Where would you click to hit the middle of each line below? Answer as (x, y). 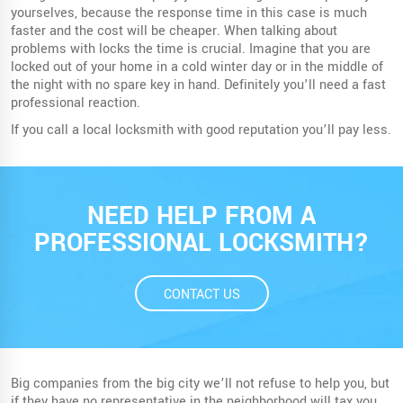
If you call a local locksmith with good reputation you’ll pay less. (201, 130)
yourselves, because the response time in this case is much (189, 13)
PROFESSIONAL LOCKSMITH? (201, 243)
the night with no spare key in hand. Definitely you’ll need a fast (198, 85)
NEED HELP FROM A (201, 216)
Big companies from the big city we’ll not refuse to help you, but (200, 383)
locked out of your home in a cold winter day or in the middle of (197, 67)
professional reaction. (76, 103)
